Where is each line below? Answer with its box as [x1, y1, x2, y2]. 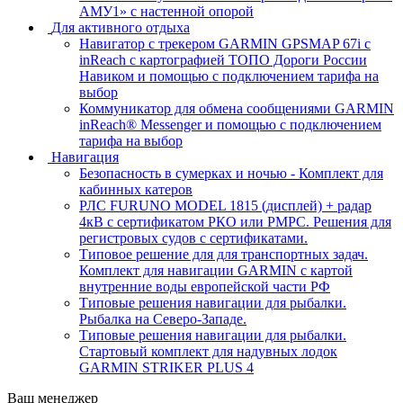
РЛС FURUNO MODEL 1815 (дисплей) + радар [79, 197, 372, 213]
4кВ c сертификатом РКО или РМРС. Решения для [79, 213, 391, 229]
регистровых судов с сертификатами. [79, 229, 308, 246]
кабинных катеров [79, 181, 193, 197]
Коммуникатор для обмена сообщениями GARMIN [79, 100, 394, 116]
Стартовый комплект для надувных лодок [79, 343, 337, 359]
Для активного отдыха [51, 19, 190, 35]
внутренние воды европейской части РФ [79, 278, 330, 294]
